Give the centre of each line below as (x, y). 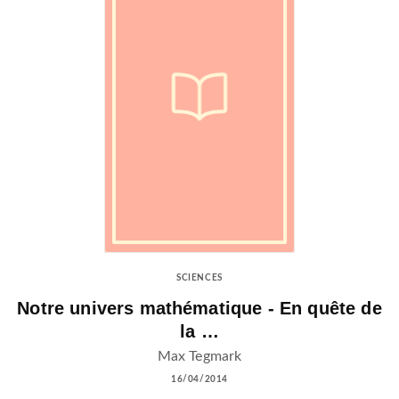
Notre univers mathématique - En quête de (199, 309)
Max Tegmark (199, 356)
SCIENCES (199, 278)
